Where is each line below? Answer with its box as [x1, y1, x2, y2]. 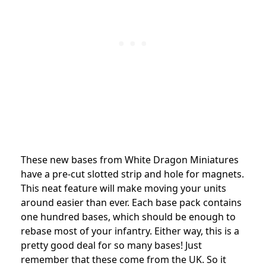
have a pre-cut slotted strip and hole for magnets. [21, 167, 244, 181]
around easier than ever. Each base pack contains [21, 196, 242, 210]
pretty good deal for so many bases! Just [21, 239, 202, 252]
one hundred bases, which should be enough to [21, 210, 236, 224]
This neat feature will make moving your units [21, 182, 226, 195]
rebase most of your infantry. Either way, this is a [21, 224, 239, 238]
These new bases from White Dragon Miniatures [21, 153, 239, 167]
